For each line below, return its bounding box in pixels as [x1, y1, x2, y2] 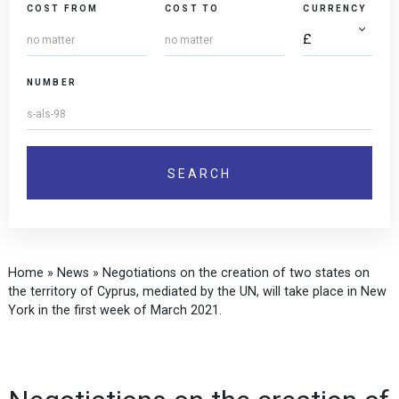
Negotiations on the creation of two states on [102, 265, 370, 281]
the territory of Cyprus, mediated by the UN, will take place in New [8, 284, 387, 299]
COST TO [165, 4, 220, 13]
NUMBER [27, 77, 77, 87]
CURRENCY [303, 4, 367, 13]
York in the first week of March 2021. [8, 303, 222, 318]
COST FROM [27, 4, 99, 13]
